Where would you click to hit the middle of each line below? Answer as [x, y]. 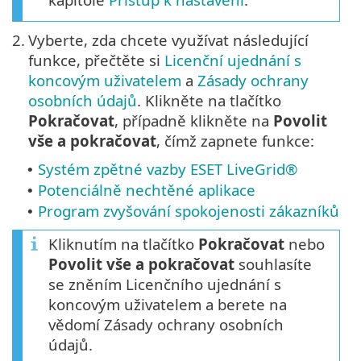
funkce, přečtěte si [96, 60]
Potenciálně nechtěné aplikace [147, 190]
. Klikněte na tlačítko [209, 101]
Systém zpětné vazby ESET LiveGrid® [168, 169]
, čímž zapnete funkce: [235, 141]
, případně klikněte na [194, 121]
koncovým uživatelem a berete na [168, 305]
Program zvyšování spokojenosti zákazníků [189, 211]
